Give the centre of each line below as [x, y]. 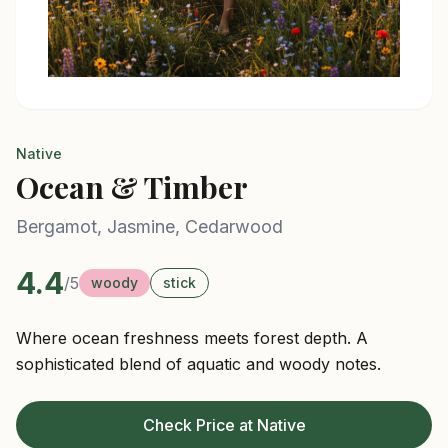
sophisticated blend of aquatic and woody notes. [198, 364]
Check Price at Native [224, 425]
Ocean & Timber [132, 187]
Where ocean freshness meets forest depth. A [192, 338]
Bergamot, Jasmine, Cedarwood [149, 226]
